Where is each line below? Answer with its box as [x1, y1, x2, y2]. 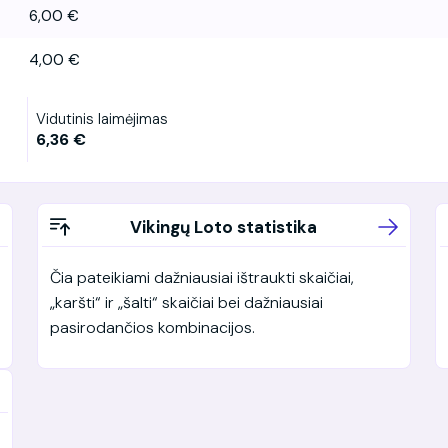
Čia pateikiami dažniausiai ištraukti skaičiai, [49, 266, 354, 288]
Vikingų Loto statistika [130, 215, 318, 238]
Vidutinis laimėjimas [36, 108, 168, 129]
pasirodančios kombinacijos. [49, 316, 255, 338]
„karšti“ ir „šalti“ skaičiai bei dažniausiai [49, 291, 323, 313]
